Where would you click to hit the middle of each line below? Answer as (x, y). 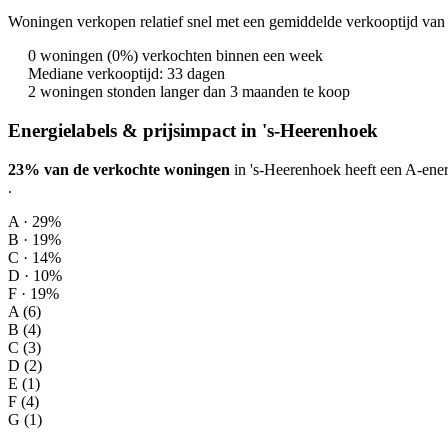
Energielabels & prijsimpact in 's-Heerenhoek (193, 130)
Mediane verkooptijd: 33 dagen (126, 74)
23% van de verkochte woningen (119, 169)
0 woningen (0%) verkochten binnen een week (175, 56)
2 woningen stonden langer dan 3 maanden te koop (189, 92)
